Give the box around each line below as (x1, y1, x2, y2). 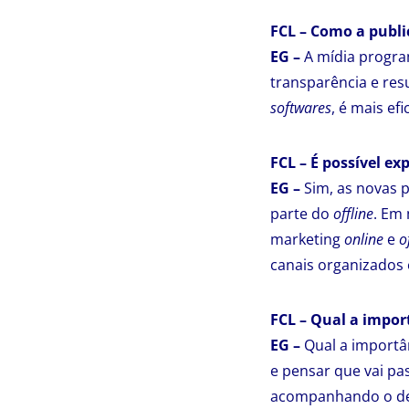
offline (333, 204, 373, 224)
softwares (270, 98, 331, 118)
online (344, 229, 383, 249)
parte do (270, 204, 333, 224)
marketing (270, 229, 344, 249)
